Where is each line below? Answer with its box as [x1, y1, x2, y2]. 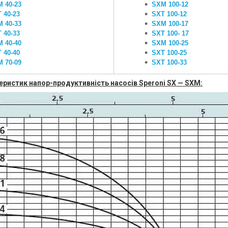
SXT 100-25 [152, 49, 187, 56]
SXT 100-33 [152, 59, 187, 66]
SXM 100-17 [152, 20, 188, 27]
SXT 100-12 [152, 10, 187, 18]
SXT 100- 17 [152, 30, 189, 37]
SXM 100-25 [152, 39, 188, 47]
